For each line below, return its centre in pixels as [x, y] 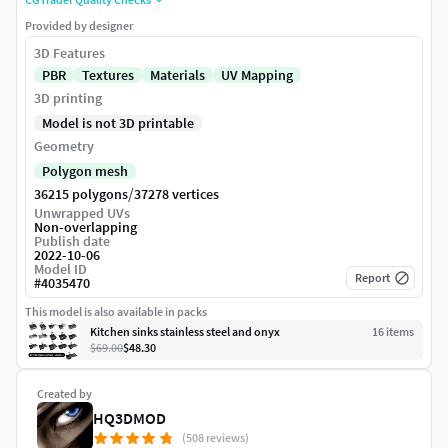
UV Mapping [257, 75]
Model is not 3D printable [118, 123]
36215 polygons [81, 194]
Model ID [60, 269]
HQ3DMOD [129, 418]
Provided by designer [79, 26]
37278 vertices [176, 194]
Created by [64, 394]
